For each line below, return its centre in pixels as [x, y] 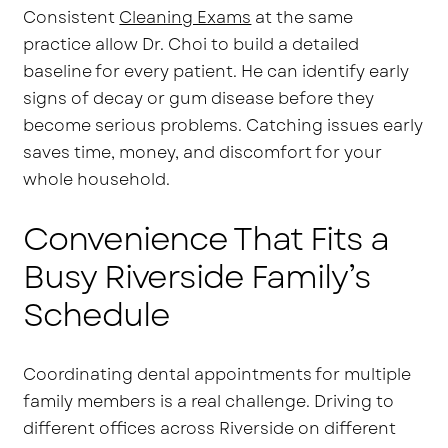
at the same [302, 18]
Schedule [96, 314]
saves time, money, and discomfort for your [203, 153]
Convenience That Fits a [206, 238]
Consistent [71, 18]
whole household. [97, 180]
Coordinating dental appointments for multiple [217, 374]
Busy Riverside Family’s [196, 276]
